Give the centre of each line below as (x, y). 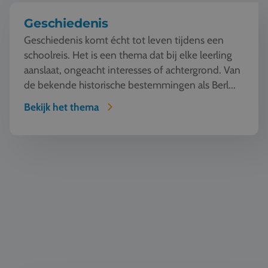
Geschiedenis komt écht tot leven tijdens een (124, 40)
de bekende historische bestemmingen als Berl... (130, 85)
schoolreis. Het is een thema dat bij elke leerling (128, 55)
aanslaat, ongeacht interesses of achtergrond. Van (132, 70)
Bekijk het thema (62, 106)
